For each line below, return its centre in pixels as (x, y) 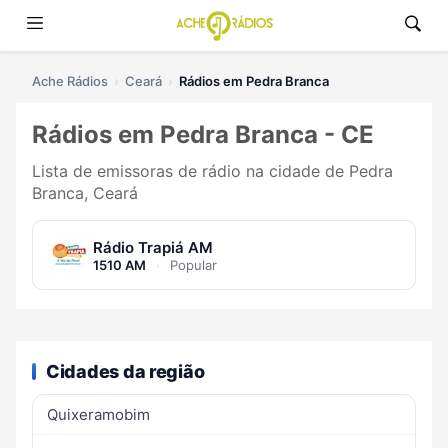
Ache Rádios (70, 81)
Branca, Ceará (85, 193)
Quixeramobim (98, 414)
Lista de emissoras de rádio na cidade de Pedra (212, 171)
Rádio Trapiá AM (153, 247)
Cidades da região (125, 371)
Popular (191, 264)
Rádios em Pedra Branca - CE (203, 135)
